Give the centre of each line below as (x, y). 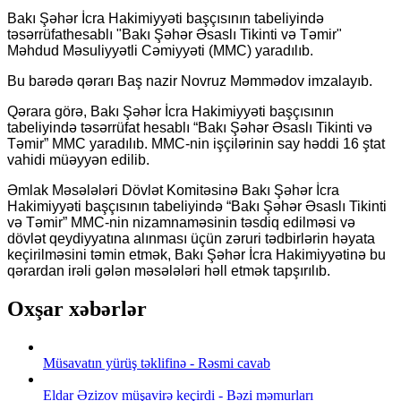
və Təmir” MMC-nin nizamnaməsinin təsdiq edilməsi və (181, 222)
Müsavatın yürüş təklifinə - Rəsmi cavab (157, 363)
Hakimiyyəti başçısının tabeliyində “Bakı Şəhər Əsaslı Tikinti (197, 206)
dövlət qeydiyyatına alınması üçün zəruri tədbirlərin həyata (191, 238)
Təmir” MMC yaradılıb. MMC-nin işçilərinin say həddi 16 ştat (196, 143)
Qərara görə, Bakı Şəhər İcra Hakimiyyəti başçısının (171, 111)
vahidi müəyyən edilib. (78, 159)
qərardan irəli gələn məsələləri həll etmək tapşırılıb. (169, 270)
